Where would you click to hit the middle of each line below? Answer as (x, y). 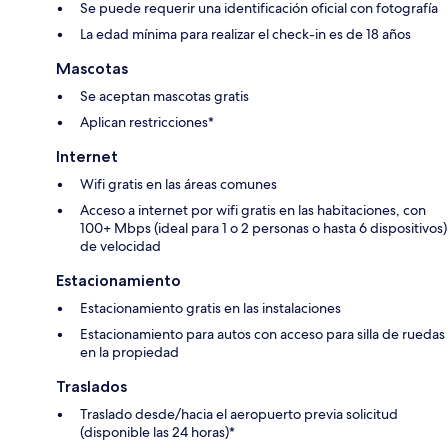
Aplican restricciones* (147, 122)
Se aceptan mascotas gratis (164, 96)
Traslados (91, 387)
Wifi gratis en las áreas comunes (178, 184)
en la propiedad (129, 352)
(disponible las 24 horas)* (157, 432)
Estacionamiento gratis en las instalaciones (210, 308)
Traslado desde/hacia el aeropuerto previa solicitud (239, 414)
